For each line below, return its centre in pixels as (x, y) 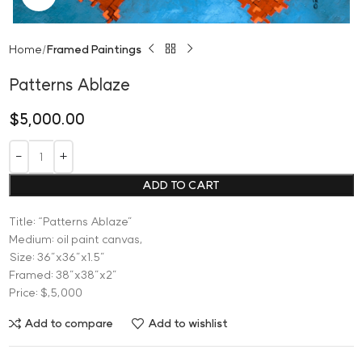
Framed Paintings (94, 49)
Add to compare (69, 324)
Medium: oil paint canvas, (76, 239)
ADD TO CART (181, 185)
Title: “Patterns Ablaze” (70, 221)
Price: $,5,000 (45, 292)
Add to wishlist (187, 324)
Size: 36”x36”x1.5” (57, 257)
